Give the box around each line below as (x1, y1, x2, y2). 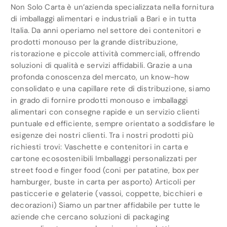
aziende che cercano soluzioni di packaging (11, 212, 170, 222)
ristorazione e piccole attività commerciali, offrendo (11, 49, 201, 59)
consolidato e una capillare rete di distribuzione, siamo (11, 84, 210, 94)
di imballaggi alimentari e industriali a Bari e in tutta (11, 14, 196, 24)
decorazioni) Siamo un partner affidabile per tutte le (11, 200, 201, 211)
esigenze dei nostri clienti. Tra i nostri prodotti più (11, 130, 194, 141)
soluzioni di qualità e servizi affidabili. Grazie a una (11, 60, 192, 71)
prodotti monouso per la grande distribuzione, (11, 37, 178, 48)
